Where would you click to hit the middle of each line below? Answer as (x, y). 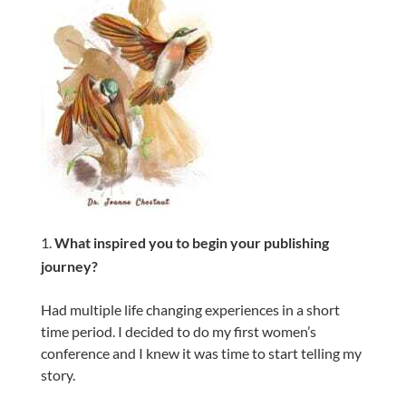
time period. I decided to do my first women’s (178, 331)
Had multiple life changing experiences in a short (190, 309)
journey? (69, 266)
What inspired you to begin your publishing (191, 242)
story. (58, 375)
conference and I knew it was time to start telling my (201, 353)
